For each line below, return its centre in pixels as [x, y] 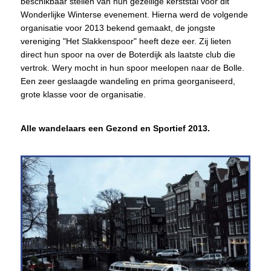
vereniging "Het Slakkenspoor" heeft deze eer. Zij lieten [126, 41]
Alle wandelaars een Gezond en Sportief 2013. [115, 128]
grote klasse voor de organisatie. [83, 94]
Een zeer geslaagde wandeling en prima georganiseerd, [128, 81]
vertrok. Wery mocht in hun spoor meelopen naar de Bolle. [132, 67]
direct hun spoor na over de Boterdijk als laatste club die [128, 54]
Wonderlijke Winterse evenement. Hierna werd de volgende [134, 14]
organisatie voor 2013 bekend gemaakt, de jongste [118, 28]
